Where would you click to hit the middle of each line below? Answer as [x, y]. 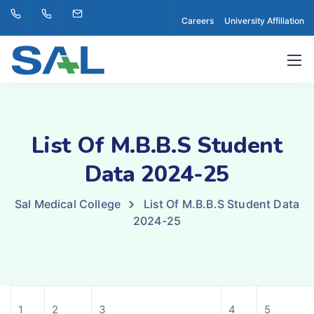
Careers [198, 21]
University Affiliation [264, 21]
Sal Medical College [68, 204]
